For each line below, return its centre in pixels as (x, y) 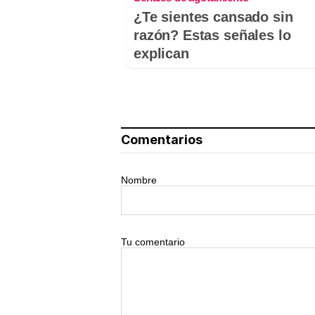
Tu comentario (153, 242)
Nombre (139, 180)
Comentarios (162, 140)
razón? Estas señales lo (212, 36)
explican (161, 54)
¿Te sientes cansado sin (213, 17)
